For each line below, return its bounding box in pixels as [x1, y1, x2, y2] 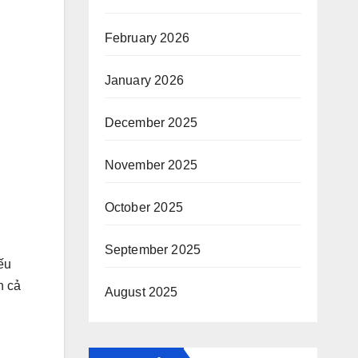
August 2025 [104, 285, 178, 299]
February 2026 [104, 31, 190, 45]
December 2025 [104, 116, 198, 129]
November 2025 [104, 158, 198, 172]
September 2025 [104, 243, 201, 257]
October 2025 [104, 201, 183, 214]
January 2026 [104, 74, 184, 87]
